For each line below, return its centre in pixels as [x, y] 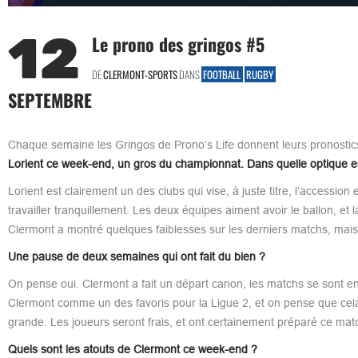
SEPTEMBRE [50, 99]
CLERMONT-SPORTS [140, 74]
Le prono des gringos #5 [178, 44]
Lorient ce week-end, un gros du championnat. [125, 163]
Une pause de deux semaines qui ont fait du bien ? [136, 256]
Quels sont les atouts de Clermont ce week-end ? [132, 349]
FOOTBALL [222, 74]
